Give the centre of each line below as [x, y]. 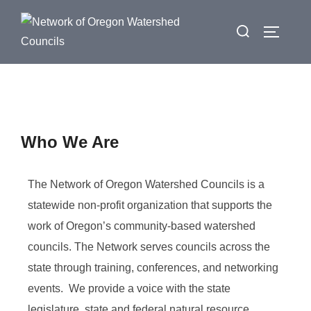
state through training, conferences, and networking [153, 268]
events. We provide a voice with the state [129, 288]
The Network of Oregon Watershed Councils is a [146, 184]
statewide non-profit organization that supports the [150, 205]
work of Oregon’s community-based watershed [142, 226]
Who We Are [70, 142]
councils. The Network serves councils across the [149, 247]
